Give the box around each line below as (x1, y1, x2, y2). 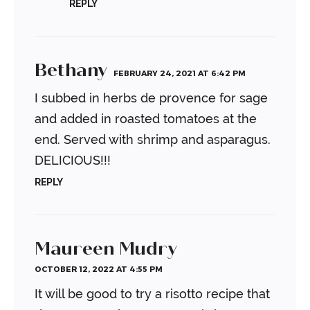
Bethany (35, 59, 107, 82)
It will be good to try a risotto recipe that (35, 286, 270, 302)
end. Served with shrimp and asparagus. (35, 132, 271, 147)
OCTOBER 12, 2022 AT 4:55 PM (35, 264, 163, 274)
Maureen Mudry (35, 237, 176, 260)
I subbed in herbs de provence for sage (35, 91, 268, 106)
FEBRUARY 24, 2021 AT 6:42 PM (113, 69, 246, 78)
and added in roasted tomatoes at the (35, 111, 257, 127)
